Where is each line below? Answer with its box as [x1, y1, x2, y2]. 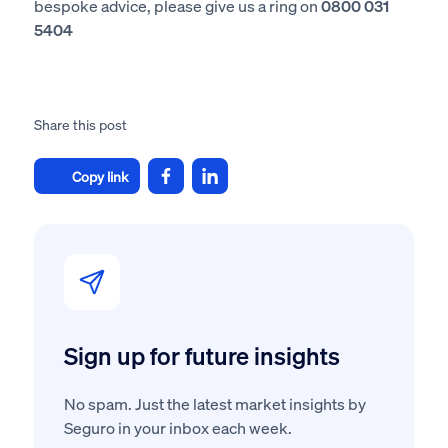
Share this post [33, 114, 127, 133]
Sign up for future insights [63, 340, 340, 372]
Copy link [71, 166, 128, 185]
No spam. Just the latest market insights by [63, 393, 366, 415]
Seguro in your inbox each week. [63, 417, 292, 439]
